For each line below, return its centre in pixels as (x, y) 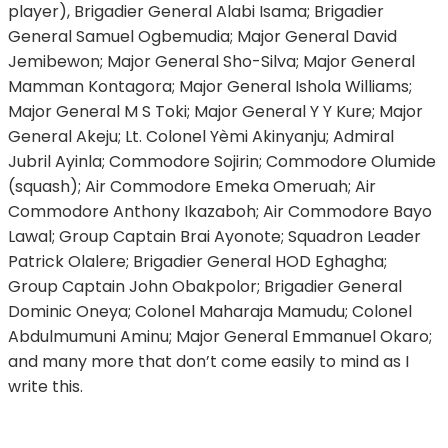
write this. (45, 386)
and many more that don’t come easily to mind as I (208, 361)
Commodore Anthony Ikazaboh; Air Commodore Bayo (220, 211)
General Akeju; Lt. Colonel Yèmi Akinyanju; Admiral (201, 136)
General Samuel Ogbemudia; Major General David (202, 36)
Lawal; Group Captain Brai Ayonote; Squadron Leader (214, 236)
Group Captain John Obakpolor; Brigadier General (205, 286)
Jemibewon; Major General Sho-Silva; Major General (211, 61)
